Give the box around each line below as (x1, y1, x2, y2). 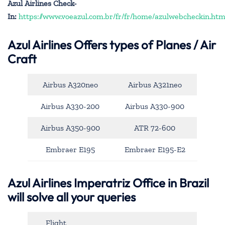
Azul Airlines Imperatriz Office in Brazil (8, 175, 209, 190)
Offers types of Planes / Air (74, 37, 216, 53)
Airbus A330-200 (41, 101, 99, 111)
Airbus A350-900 (40, 123, 100, 133)
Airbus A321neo (128, 80, 182, 90)
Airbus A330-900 (125, 101, 184, 111)
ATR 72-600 (134, 123, 175, 133)
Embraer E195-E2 (124, 145, 185, 155)
